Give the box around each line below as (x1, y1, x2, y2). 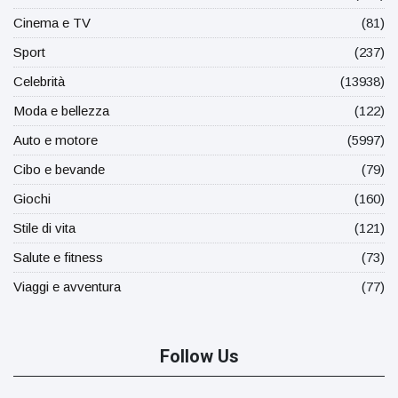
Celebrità (13, 73, 65, 89)
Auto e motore (13, 131, 98, 147)
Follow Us (159, 345, 239, 367)
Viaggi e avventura (13, 278, 121, 294)
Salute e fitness (13, 249, 103, 265)
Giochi (13, 190, 51, 206)
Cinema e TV (13, 14, 91, 30)
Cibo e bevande (13, 161, 105, 177)
